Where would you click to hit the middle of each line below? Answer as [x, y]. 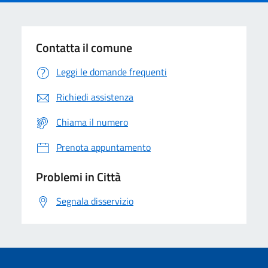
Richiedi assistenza [95, 97]
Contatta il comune [84, 48]
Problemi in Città [78, 177]
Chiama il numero [92, 122]
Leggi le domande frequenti [112, 72]
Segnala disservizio [95, 201]
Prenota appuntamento [103, 147]
